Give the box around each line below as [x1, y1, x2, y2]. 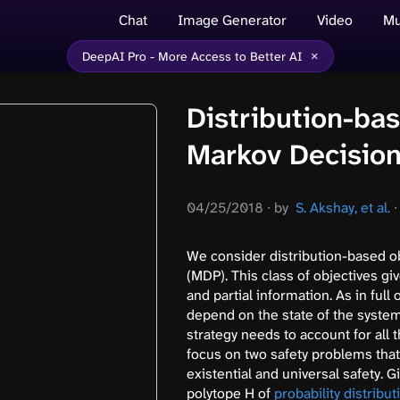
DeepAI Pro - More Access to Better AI [81, 48, 302, 64]
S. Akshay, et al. [296, 198, 390, 218]
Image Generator [178, 10, 287, 29]
